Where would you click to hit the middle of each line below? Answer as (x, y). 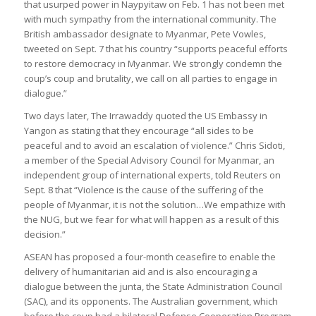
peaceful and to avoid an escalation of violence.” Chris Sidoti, (154, 145)
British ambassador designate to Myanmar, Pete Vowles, (145, 34)
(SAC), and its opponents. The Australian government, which (151, 301)
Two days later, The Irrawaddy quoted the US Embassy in (145, 115)
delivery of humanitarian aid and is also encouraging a (140, 271)
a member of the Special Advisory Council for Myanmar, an (149, 160)
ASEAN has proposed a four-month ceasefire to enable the (150, 256)
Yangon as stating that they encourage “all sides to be (139, 130)
